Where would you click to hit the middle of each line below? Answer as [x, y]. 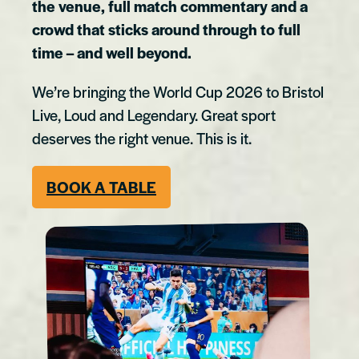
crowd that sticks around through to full [166, 29]
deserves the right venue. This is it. [144, 138]
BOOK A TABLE [101, 187]
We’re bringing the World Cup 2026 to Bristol [178, 91]
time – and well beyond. [113, 52]
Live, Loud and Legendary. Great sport [154, 115]
